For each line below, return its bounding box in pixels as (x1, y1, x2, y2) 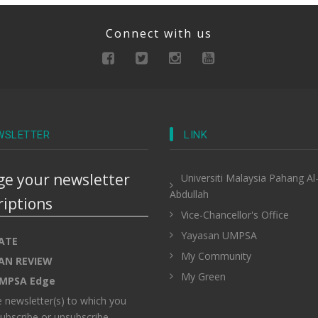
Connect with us (106, 25, 212, 41)
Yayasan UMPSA (181, 229, 257, 243)
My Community (181, 249, 251, 263)
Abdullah (170, 187, 209, 202)
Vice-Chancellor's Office (181, 208, 289, 222)
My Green (181, 270, 226, 284)
